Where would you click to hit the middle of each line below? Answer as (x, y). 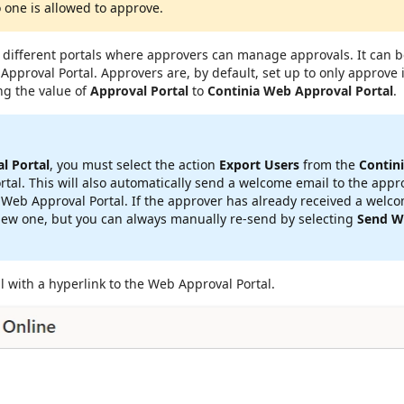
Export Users (259, 164)
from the (329, 164)
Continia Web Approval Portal (300, 90)
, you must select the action (134, 164)
